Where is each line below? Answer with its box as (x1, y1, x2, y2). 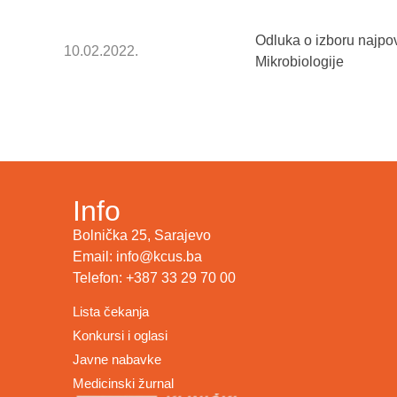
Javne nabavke (73, 351, 161, 367)
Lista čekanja (73, 303, 149, 319)
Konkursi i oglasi (73, 327, 167, 343)
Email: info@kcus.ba (73, 249, 202, 265)
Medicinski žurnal (73, 375, 174, 391)
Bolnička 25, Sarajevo (73, 228, 211, 244)
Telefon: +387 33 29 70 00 (73, 270, 236, 286)
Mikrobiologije (255, 54, 344, 70)
